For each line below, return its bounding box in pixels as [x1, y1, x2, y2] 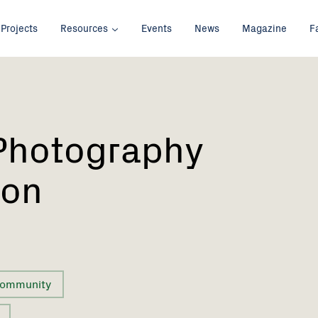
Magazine [242, 21, 287, 35]
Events [141, 21, 172, 35]
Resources [60, 21, 108, 35]
